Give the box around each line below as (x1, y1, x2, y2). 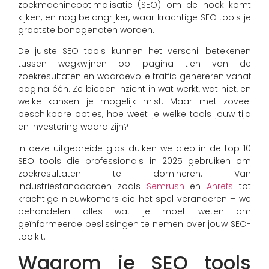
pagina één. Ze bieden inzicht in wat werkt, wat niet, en (18, 83, 251, 95)
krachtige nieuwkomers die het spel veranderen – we (18, 192, 251, 205)
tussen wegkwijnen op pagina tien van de (18, 58, 251, 70)
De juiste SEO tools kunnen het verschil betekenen (18, 45, 251, 58)
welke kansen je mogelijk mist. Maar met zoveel (18, 95, 251, 108)
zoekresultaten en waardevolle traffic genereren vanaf (18, 70, 251, 83)
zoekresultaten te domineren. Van (18, 167, 251, 180)
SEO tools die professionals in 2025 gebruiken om (18, 154, 251, 167)
